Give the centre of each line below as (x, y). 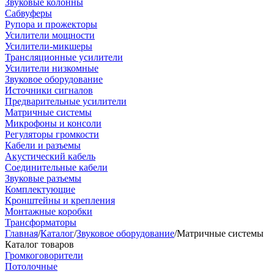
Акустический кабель (50, 156)
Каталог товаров (39, 244)
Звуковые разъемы (43, 178)
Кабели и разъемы (43, 145)
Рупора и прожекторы (51, 24)
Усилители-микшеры (49, 46)
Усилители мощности (50, 35)
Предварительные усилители (66, 101)
